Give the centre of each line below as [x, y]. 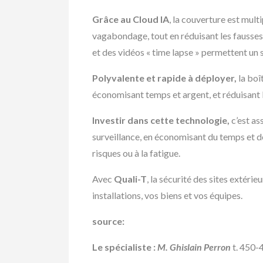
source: [108, 221]
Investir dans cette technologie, [161, 120]
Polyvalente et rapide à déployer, [164, 78]
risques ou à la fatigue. [136, 153]
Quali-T [130, 179]
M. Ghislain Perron [194, 247]
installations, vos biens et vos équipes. [167, 195]
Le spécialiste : [125, 247]
